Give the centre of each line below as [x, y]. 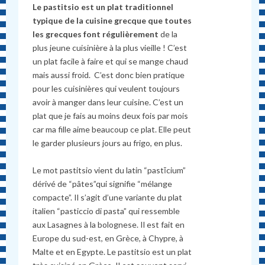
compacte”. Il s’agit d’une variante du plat [108, 197]
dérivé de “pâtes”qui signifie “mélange [103, 183]
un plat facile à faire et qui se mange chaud [111, 61]
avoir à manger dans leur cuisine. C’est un [108, 102]
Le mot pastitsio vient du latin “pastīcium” [109, 170]
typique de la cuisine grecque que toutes [112, 20]
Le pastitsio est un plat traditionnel [103, 7]
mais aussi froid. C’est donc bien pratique [109, 75]
